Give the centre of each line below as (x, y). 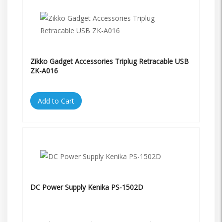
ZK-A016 (44, 70)
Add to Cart (56, 101)
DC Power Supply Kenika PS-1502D (87, 187)
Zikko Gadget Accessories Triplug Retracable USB (110, 61)
